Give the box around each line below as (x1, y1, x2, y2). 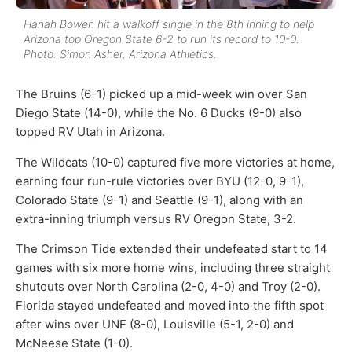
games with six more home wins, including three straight (16, 260, 330, 276)
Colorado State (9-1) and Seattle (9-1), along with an (16, 192, 303, 207)
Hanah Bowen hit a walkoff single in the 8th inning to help (24, 17, 314, 31)
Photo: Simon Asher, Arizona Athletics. (24, 47, 217, 61)
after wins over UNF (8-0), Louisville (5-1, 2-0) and (16, 317, 294, 332)
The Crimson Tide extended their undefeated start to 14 (16, 241, 328, 257)
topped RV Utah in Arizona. (16, 124, 165, 140)
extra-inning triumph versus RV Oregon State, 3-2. (16, 211, 296, 226)
